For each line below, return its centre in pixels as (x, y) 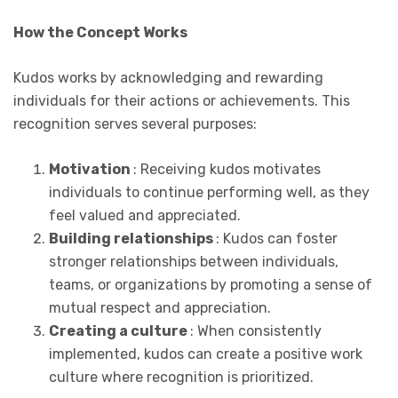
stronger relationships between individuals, (194, 261)
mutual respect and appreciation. (160, 307)
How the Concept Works (100, 32)
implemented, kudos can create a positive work (206, 354)
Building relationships (132, 238)
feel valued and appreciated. (145, 215)
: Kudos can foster (277, 238)
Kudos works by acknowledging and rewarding (168, 77)
